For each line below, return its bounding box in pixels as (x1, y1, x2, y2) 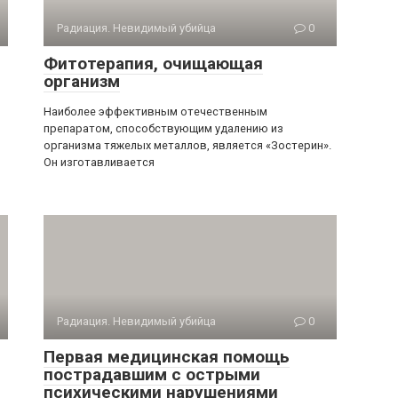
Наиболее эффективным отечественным (44, 105, 267, 118)
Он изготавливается (44, 155, 155, 169)
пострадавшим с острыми (44, 364, 260, 385)
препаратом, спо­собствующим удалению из (44, 122, 283, 135)
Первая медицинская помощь (44, 346, 290, 367)
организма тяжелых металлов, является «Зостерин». (44, 139, 331, 152)
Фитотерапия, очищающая (44, 53, 263, 74)
